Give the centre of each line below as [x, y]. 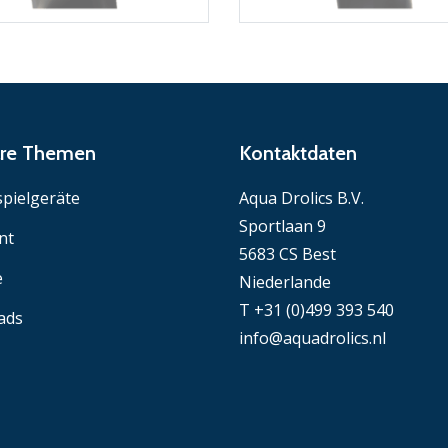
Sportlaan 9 [282, 225]
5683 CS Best [287, 253]
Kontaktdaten [298, 152]
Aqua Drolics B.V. [301, 197]
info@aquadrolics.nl [312, 337]
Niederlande [285, 281]
